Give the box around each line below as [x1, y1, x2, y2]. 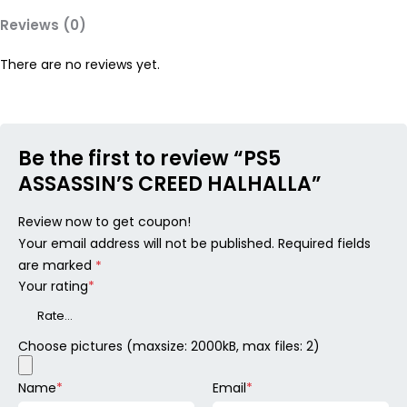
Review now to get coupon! [18, 213, 191, 231]
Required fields [278, 234, 371, 253]
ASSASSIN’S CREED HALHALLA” [18, 170, 322, 198]
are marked [18, 256, 95, 274]
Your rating [18, 277, 88, 296]
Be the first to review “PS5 [18, 144, 281, 173]
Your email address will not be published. [18, 234, 274, 253]
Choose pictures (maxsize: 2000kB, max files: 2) [18, 337, 320, 356]
